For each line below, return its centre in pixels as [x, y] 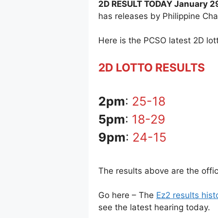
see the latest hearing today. [154, 208]
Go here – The [127, 195]
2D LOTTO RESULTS [152, 67]
